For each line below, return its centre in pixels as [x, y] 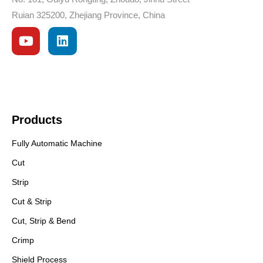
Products [37, 120]
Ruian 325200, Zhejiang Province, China [88, 15]
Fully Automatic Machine [57, 144]
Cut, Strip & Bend [44, 221]
